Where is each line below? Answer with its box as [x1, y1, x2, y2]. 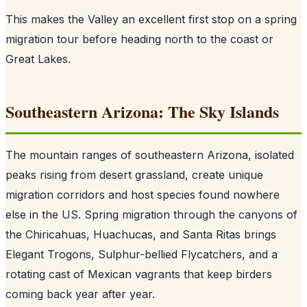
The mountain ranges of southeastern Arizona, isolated [5, 147, 294, 162]
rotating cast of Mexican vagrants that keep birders [5, 267, 272, 281]
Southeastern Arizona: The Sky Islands [5, 99, 279, 123]
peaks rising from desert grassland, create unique [5, 167, 263, 182]
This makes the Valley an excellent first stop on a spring [5, 12, 297, 26]
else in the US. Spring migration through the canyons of [5, 207, 297, 221]
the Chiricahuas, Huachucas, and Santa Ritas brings [5, 227, 276, 241]
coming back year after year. [5, 286, 155, 301]
